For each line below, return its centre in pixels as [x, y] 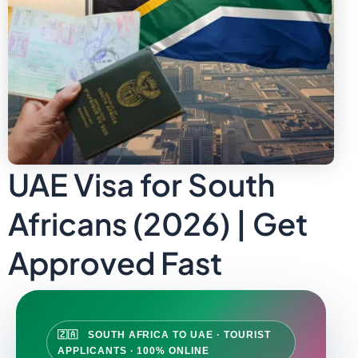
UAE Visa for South [141, 184]
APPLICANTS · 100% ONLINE [134, 350]
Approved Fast [115, 262]
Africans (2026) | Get [158, 223]
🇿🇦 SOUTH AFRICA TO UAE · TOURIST [164, 334]
